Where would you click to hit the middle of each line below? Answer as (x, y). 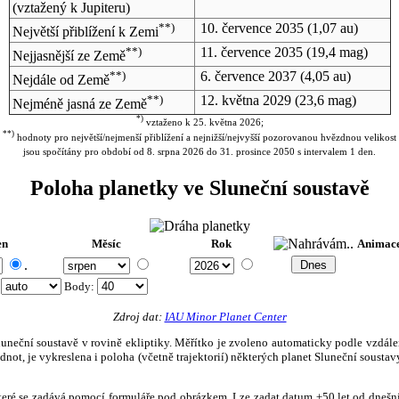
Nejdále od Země (61, 80)
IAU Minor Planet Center (225, 316)
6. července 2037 (248, 76)
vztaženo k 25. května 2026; (203, 122)
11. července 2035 (251, 52)
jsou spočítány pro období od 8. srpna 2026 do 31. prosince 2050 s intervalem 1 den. (199, 152)
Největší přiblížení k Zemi (85, 32)
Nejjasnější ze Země (69, 56)
